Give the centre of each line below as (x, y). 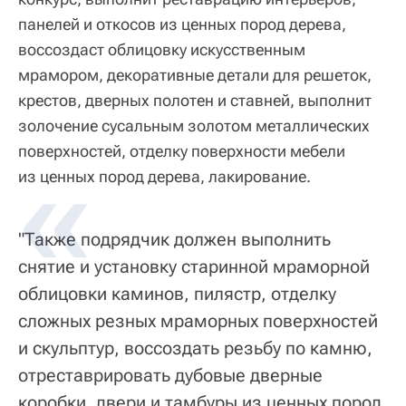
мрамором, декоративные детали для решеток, (195, 74)
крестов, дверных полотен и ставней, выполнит (195, 100)
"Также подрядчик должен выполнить (174, 239)
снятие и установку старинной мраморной (194, 266)
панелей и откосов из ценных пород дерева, (182, 24)
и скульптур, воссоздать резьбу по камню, (195, 348)
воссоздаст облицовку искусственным (162, 49)
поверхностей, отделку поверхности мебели (182, 150)
